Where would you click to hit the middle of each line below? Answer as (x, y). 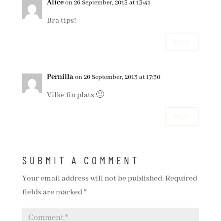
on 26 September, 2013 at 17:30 (117, 77)
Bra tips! (61, 21)
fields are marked (53, 192)
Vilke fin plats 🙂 (75, 95)
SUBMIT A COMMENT (81, 160)
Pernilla (60, 77)
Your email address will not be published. (93, 179)
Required (181, 179)
